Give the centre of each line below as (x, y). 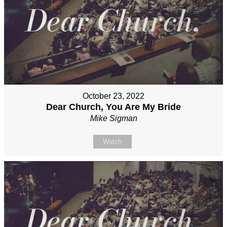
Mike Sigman (113, 118)
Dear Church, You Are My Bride (113, 107)
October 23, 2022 (113, 96)
